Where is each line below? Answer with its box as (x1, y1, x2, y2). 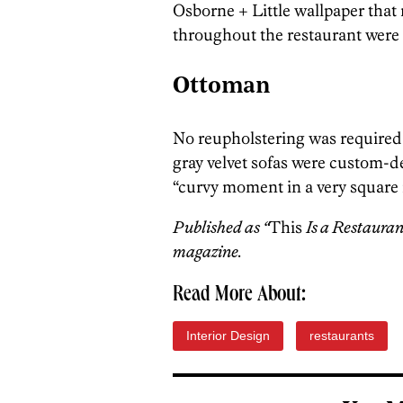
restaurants (309, 327, 374, 343)
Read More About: (173, 284, 306, 307)
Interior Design (186, 327, 270, 343)
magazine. (173, 240, 242, 262)
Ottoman (173, 75, 270, 98)
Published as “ (173, 216, 269, 237)
